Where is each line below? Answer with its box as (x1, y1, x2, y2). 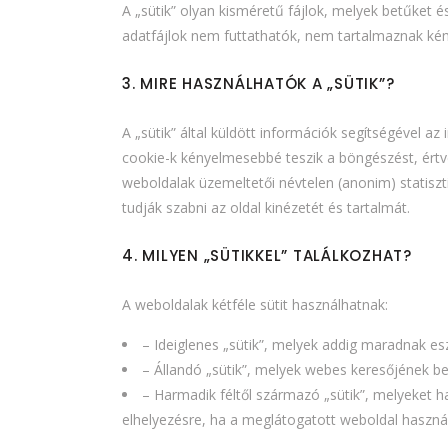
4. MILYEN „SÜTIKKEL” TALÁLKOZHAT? (122, 244, 412, 266)
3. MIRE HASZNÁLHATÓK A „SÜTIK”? (122, 72, 395, 94)
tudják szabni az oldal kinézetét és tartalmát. (122, 197, 410, 217)
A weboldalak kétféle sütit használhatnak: (122, 294, 388, 314)
